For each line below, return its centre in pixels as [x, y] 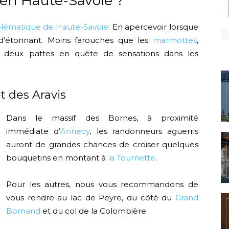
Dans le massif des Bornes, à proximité [102, 118]
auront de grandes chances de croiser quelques [102, 145]
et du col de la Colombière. [94, 211]
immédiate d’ [33, 131]
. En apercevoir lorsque [153, 27]
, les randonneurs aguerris [144, 131]
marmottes [175, 40]
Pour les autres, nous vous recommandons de [102, 185]
